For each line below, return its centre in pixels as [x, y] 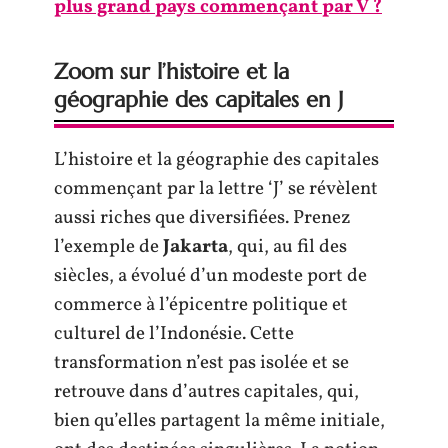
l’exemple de [108, 247]
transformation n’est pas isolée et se [201, 363]
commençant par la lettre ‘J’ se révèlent [216, 189]
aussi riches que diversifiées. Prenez [202, 218]
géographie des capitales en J [198, 99]
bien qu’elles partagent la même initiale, [219, 421]
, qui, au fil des [287, 247]
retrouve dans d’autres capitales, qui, [206, 392]
